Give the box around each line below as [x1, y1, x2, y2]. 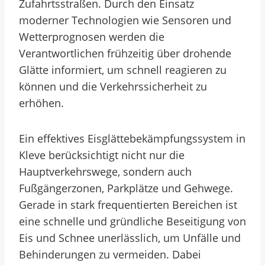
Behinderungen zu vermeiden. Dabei [19, 247, 201, 261]
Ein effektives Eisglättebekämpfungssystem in [19, 131, 245, 146]
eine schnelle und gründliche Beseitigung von [19, 214, 246, 228]
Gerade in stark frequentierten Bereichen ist [19, 198, 237, 212]
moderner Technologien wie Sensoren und [19, 13, 231, 27]
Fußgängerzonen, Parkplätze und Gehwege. [19, 181, 233, 195]
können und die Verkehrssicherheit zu [19, 79, 207, 93]
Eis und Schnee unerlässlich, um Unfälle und [19, 231, 241, 245]
